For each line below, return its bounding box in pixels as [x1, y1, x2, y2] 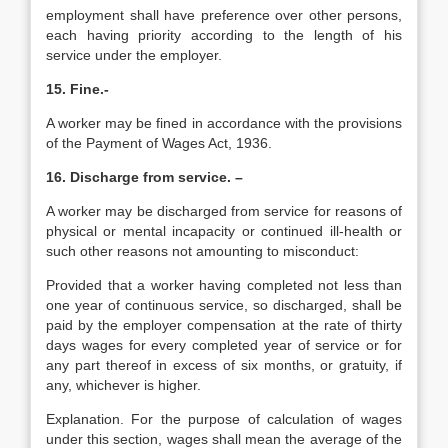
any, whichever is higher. [46, 377, 201, 393]
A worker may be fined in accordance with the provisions [46, 115, 402, 131]
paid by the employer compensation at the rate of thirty [46, 317, 402, 333]
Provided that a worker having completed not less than [46, 277, 402, 293]
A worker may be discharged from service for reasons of [46, 203, 402, 219]
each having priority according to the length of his [46, 27, 402, 43]
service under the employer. [46, 47, 222, 63]
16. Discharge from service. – [46, 169, 243, 185]
